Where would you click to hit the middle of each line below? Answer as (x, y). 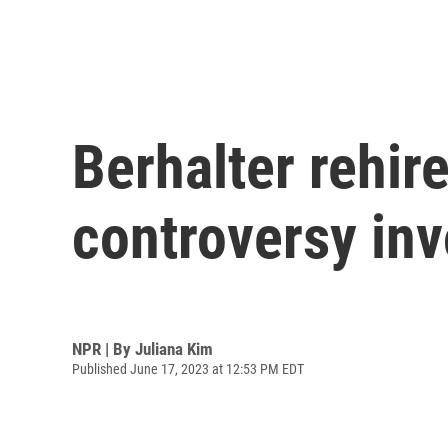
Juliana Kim (174, 348)
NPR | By (103, 348)
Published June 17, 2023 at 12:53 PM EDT (188, 368)
